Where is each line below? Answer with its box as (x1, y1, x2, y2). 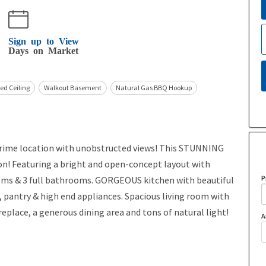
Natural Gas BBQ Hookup (116, 83, 192, 93)
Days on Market (8, 45, 78, 55)
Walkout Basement (44, 83, 102, 93)
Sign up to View (8, 36, 79, 46)
